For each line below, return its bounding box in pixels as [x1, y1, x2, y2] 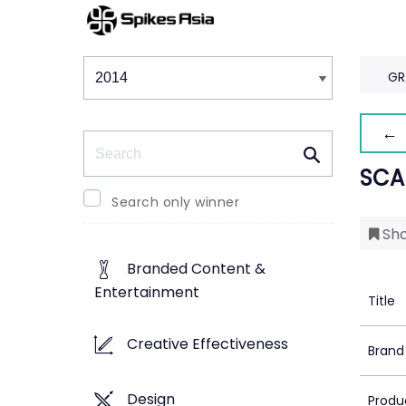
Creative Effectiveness [127, 333, 288, 355]
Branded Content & [127, 258, 266, 280]
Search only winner [111, 193, 239, 211]
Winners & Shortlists [82, 43, 255, 66]
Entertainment [94, 282, 199, 304]
